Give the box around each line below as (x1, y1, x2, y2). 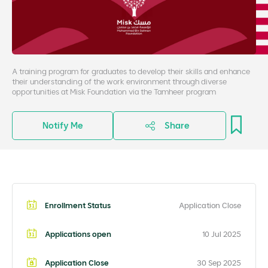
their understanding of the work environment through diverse (12, 77, 227, 86)
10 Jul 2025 (202, 229, 241, 239)
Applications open (44, 229, 111, 239)
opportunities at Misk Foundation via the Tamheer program (12, 87, 216, 96)
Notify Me (42, 120, 83, 131)
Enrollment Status (44, 200, 111, 210)
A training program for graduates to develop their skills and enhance (12, 66, 250, 76)
